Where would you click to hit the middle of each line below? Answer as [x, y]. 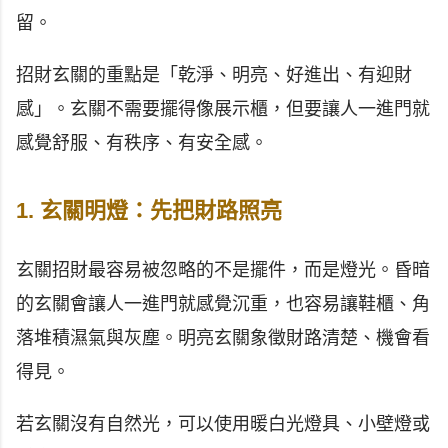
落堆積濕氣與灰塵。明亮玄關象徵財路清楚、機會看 [223, 337]
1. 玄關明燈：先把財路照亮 [149, 210]
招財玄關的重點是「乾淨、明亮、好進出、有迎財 [214, 74]
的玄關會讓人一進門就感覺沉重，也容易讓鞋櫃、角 [223, 303]
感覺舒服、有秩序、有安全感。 [142, 142]
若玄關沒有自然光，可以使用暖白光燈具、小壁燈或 [223, 423]
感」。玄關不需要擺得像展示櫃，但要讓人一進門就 [223, 108]
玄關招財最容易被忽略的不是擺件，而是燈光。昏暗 [223, 269]
